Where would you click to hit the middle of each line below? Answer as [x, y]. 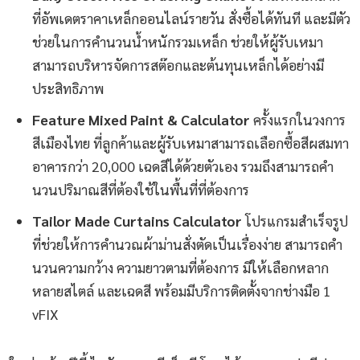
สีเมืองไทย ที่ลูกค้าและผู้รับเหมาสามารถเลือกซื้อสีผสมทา [190, 143]
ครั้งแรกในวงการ [298, 120]
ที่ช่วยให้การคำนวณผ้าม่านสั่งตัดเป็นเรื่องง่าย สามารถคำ [187, 244]
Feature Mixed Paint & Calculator [141, 120]
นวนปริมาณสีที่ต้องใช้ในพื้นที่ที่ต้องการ [141, 190]
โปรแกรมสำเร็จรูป [295, 221]
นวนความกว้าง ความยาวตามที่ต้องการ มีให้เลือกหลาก [180, 268]
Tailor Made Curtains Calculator [137, 221]
